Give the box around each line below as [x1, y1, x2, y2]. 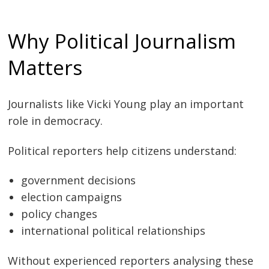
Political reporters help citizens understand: [8, 143, 237, 158]
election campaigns [21, 190, 122, 205]
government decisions [21, 173, 136, 188]
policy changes [21, 207, 98, 222]
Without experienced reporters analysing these [8, 253, 254, 268]
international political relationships [21, 223, 206, 238]
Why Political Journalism [8, 27, 237, 55]
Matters [8, 53, 83, 82]
